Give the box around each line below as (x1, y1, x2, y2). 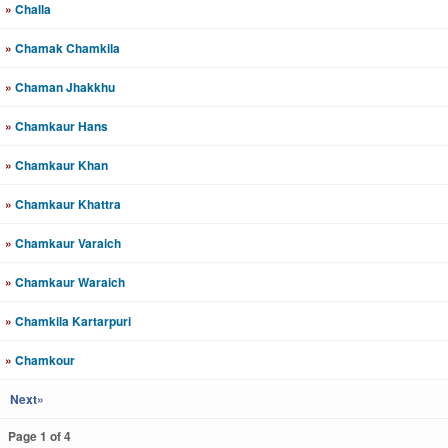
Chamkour (12, 351, 75, 369)
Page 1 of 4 (8, 427, 71, 445)
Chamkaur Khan (12, 156, 108, 174)
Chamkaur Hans (12, 117, 108, 135)
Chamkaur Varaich (12, 234, 121, 252)
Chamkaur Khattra (12, 195, 121, 213)
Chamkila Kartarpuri (12, 312, 131, 330)
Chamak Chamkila (12, 39, 120, 57)
